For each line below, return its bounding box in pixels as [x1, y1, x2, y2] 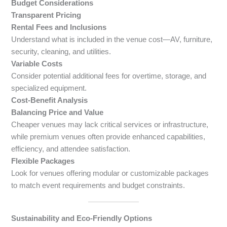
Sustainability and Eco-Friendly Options [11, 214, 153, 222]
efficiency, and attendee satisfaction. [11, 144, 131, 153]
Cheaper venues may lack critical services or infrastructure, [11, 120, 209, 129]
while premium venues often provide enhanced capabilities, [11, 132, 206, 141]
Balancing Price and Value [11, 108, 104, 117]
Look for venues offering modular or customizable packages [11, 169, 209, 177]
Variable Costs [11, 59, 63, 68]
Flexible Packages [11, 157, 75, 165]
